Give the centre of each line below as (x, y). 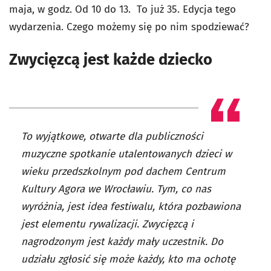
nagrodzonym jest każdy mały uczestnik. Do (122, 242)
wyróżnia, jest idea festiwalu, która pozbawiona (131, 207)
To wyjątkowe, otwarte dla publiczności (112, 136)
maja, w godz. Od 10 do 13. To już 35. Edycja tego (122, 9)
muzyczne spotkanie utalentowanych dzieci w (126, 154)
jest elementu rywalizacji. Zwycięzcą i (107, 224)
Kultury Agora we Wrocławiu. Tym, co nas (116, 189)
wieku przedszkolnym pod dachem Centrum (123, 171)
